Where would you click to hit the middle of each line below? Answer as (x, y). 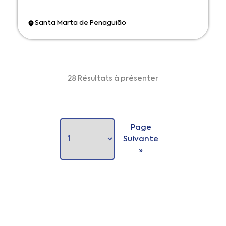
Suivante (141, 139)
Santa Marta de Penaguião (80, 23)
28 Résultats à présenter (113, 78)
